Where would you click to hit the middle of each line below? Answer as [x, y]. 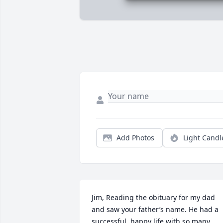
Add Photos [135, 138]
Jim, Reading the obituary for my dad [153, 198]
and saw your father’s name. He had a [155, 210]
